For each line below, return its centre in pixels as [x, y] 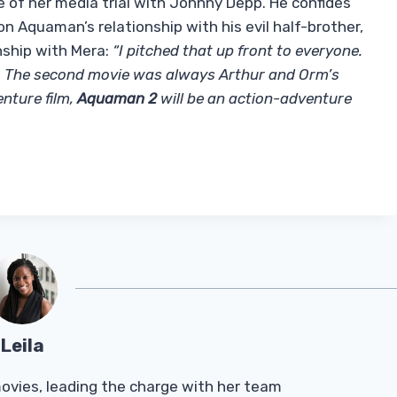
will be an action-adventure [254, 99]
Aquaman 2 [117, 99]
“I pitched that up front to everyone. [236, 51]
